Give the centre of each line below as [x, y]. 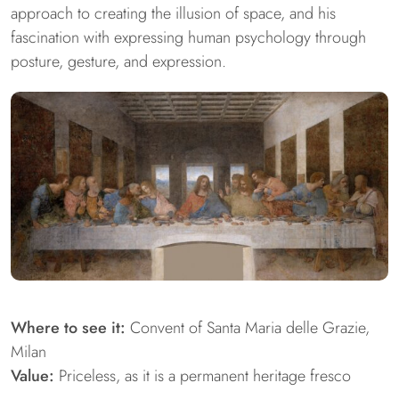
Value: [33, 376]
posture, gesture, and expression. [118, 62]
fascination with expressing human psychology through [188, 38]
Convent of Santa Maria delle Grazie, [248, 328]
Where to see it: [68, 328]
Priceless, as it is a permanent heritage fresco [203, 376]
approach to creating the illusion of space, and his [173, 14]
